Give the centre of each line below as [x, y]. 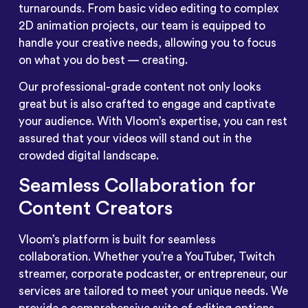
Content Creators [95, 208]
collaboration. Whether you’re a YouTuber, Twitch [146, 256]
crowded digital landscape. [88, 156]
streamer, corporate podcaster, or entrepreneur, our [153, 274]
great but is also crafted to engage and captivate [146, 104]
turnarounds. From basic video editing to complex [148, 8]
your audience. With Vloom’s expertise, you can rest [153, 122]
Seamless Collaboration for [137, 185]
